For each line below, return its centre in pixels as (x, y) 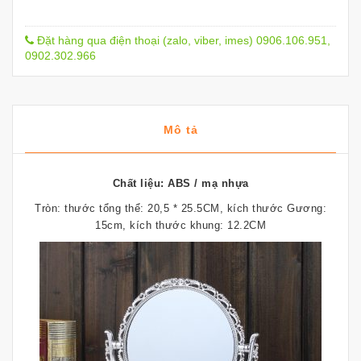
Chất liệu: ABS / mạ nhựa (180, 184)
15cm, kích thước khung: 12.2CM (180, 226)
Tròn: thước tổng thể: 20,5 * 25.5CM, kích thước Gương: (180, 209)
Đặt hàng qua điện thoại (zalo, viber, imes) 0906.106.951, (182, 41)
